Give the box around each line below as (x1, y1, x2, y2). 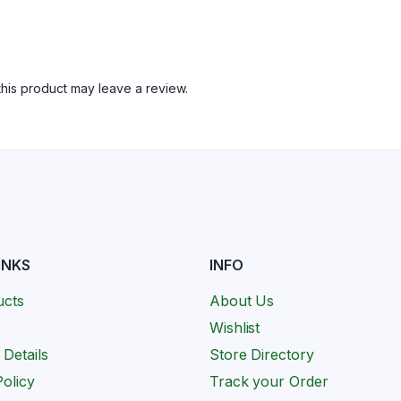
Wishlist (209, 318, 260, 337)
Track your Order (209, 371, 328, 390)
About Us (209, 291, 275, 310)
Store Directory (209, 345, 314, 363)
